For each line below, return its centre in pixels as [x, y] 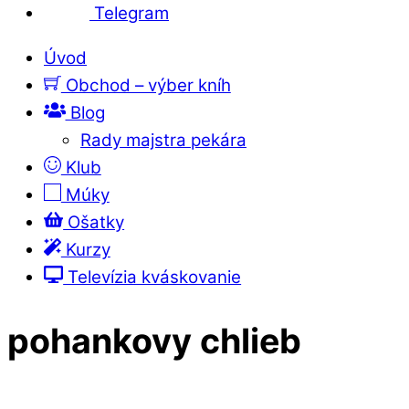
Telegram [129, 13]
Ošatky [94, 222]
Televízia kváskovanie [152, 277]
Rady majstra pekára [163, 140]
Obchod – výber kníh [146, 85]
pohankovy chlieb [154, 341]
